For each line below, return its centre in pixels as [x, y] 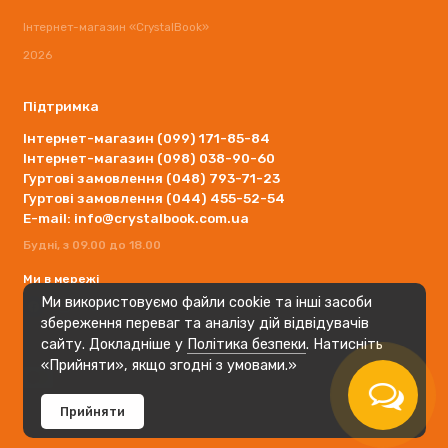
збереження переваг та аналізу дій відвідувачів [204, 324]
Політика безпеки [246, 345]
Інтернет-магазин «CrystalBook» [115, 27]
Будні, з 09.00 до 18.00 [91, 244]
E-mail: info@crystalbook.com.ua [135, 217]
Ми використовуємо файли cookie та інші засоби [206, 303]
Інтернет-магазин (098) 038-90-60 [148, 157]
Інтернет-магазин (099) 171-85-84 [146, 137]
